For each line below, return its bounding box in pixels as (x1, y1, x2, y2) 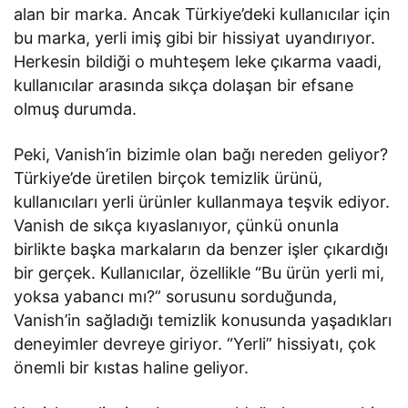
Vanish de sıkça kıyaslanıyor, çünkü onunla (14, 215, 340, 235)
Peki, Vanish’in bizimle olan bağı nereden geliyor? (14, 144, 389, 164)
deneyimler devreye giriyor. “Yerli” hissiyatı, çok (14, 333, 377, 353)
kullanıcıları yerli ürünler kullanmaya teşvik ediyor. (14, 191, 391, 211)
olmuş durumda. (14, 98, 138, 118)
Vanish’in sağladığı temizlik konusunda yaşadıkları (14, 310, 393, 330)
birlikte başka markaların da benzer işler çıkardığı (14, 239, 389, 259)
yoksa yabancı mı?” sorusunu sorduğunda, (14, 286, 338, 306)
